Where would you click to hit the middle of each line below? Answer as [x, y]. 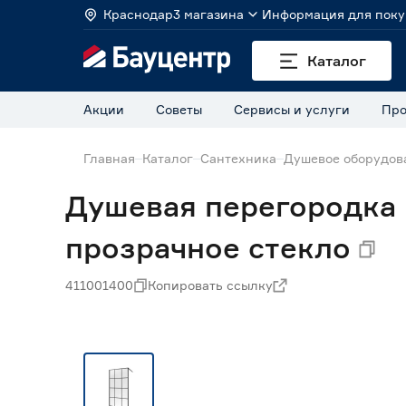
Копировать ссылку [210, 285]
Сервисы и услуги [292, 109]
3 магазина [208, 14]
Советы [179, 109]
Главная [109, 158]
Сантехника [238, 158]
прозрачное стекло [208, 248]
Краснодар [138, 14]
